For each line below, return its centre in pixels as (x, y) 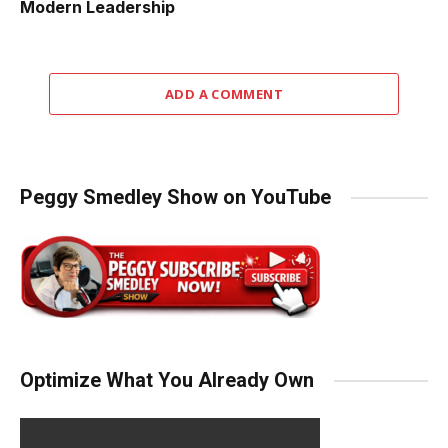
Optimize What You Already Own (167, 380)
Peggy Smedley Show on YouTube (175, 197)
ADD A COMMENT (224, 94)
